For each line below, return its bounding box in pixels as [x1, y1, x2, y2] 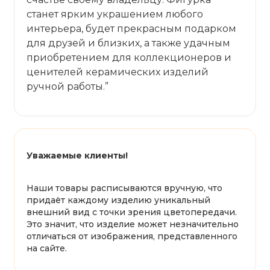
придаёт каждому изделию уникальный [27, 194, 210, 206]
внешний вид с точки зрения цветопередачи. [27, 206, 237, 218]
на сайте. [27, 242, 67, 254]
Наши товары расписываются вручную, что [27, 182, 222, 193]
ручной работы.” [27, 80, 108, 92]
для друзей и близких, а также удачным [27, 37, 230, 49]
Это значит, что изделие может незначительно [27, 218, 239, 230]
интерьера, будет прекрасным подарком [27, 22, 236, 34]
